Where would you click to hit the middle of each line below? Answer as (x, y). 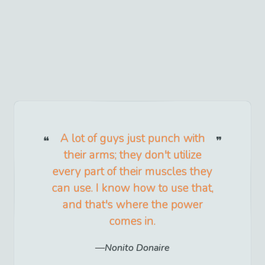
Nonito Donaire (137, 248)
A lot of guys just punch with (132, 138)
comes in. (132, 221)
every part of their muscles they (132, 171)
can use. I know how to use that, (132, 188)
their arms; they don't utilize (132, 155)
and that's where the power (132, 204)
